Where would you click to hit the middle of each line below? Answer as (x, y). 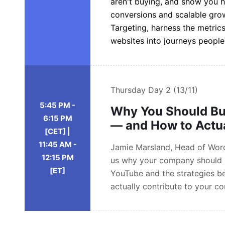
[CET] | (58, 131)
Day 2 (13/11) (173, 90)
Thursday (130, 90)
